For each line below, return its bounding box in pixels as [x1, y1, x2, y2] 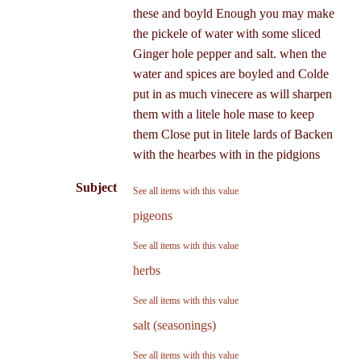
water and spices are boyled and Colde [132, 66, 329, 81]
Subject [75, 180, 117, 194]
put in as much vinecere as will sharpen [132, 86, 332, 101]
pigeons [132, 208, 172, 222]
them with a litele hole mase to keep [132, 106, 314, 121]
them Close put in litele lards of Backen [132, 127, 333, 141]
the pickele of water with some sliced [132, 26, 321, 40]
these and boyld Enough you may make [132, 6, 334, 20]
